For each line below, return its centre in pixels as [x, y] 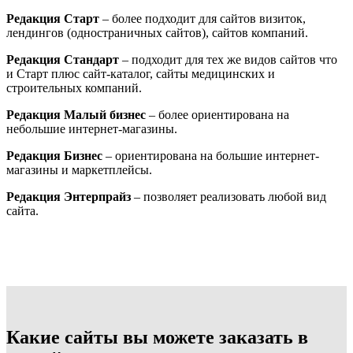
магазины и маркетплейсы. [79, 169]
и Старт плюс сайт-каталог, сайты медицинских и [141, 73]
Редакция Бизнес [54, 155]
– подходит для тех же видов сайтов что [228, 59]
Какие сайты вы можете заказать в [157, 337]
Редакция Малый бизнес [76, 114]
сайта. [22, 210]
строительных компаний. [74, 87]
